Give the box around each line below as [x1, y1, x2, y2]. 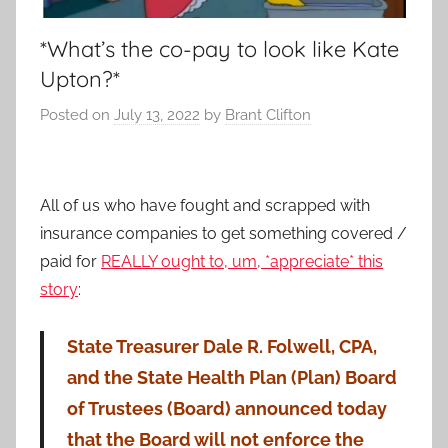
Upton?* [40, 65, 120, 94]
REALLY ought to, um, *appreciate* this [101, 251, 383, 271]
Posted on [40, 105, 114, 124]
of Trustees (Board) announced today [66, 397, 387, 419]
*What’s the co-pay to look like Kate [40, 35, 399, 64]
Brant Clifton [225, 105, 311, 124]
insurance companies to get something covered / [40, 223, 407, 243]
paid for [40, 251, 101, 271]
